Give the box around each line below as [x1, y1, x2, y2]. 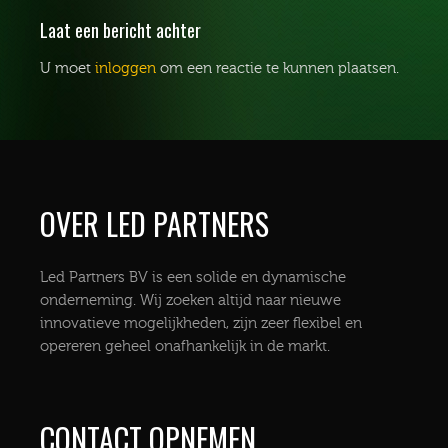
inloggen [95, 60, 156, 78]
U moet [40, 60, 95, 78]
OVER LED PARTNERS [40, 201, 269, 247]
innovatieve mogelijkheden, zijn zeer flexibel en [40, 315, 362, 333]
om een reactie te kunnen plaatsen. [156, 60, 399, 78]
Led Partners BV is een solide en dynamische [40, 269, 346, 287]
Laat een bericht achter [40, 17, 201, 44]
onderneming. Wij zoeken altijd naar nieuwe [40, 292, 341, 310]
